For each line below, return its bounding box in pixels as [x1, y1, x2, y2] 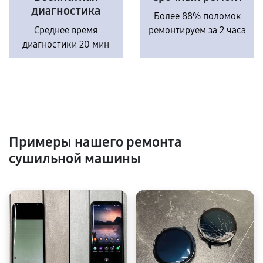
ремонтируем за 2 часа [149, 25, 246, 36]
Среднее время [34, 25, 97, 36]
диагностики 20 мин [22, 39, 109, 50]
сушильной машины [9, 150, 141, 167]
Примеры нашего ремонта [9, 134, 182, 150]
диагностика [31, 4, 100, 18]
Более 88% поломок [153, 11, 241, 22]
